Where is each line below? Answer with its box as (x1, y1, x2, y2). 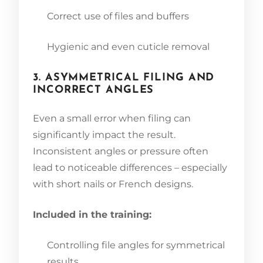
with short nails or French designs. (33, 178, 193, 190)
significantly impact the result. (33, 129, 176, 140)
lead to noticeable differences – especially (33, 161, 227, 173)
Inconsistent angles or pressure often (33, 145, 208, 157)
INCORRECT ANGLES (33, 84, 154, 96)
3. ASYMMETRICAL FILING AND (33, 72, 215, 83)
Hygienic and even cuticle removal (47, 41, 210, 52)
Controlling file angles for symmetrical (47, 239, 225, 251)
